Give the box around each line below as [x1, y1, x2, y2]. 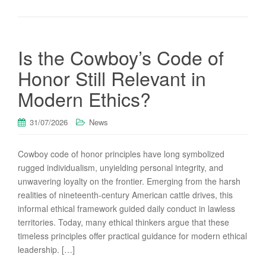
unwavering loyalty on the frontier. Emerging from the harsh [18, 175, 240, 187]
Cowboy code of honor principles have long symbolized [18, 148, 224, 160]
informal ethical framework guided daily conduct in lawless [18, 202, 235, 214]
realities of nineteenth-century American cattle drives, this [18, 189, 233, 201]
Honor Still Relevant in [18, 64, 206, 91]
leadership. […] [18, 243, 75, 255]
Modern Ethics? [18, 85, 151, 112]
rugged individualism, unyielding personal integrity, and [18, 161, 223, 173]
